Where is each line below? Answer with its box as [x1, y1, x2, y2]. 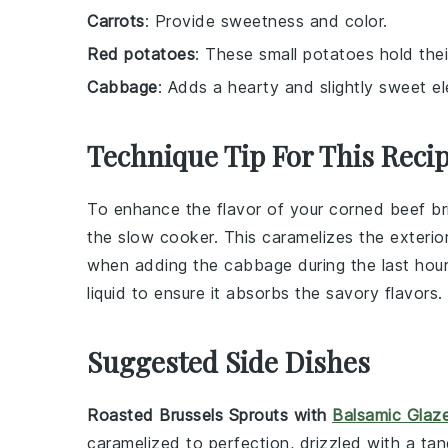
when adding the [87, 255, 224, 275]
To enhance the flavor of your [87, 199, 329, 219]
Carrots [87, 11, 145, 31]
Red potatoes [87, 44, 195, 64]
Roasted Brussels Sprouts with [87, 405, 332, 425]
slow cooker [118, 227, 214, 247]
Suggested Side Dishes [87, 343, 370, 380]
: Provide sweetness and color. [144, 11, 388, 31]
